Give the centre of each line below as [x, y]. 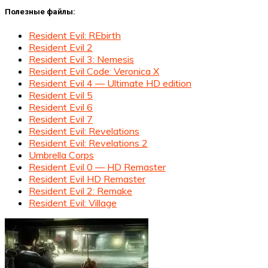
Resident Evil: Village [73, 203]
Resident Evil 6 [61, 107]
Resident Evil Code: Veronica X [94, 71]
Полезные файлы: [40, 11]
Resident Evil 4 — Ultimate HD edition [110, 83]
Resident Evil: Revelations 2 [88, 143]
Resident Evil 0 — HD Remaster [97, 167]
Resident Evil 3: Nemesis [81, 60]
